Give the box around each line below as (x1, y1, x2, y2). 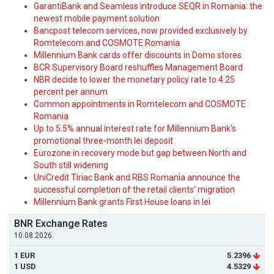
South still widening (34, 160, 108, 170)
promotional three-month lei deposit (34, 136, 173, 146)
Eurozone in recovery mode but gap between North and (34, 148, 246, 158)
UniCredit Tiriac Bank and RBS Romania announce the (34, 172, 240, 182)
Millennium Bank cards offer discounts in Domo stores (34, 50, 242, 60)
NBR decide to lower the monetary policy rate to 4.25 (34, 75, 235, 84)
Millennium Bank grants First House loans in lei (34, 197, 210, 207)
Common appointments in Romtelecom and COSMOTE (34, 99, 246, 109)
